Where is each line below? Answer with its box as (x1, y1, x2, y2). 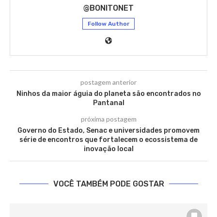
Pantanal (93, 99, 124, 108)
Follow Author (88, 20, 129, 28)
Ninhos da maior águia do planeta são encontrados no (16, 90, 201, 98)
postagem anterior (80, 78, 137, 87)
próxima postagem (80, 115, 137, 124)
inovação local (83, 145, 134, 154)
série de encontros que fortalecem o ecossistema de (19, 136, 198, 144)
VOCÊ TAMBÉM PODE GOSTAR (53, 179, 164, 189)
